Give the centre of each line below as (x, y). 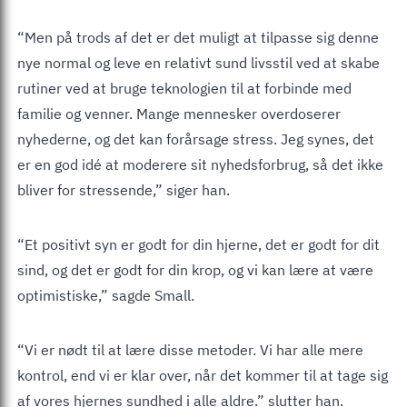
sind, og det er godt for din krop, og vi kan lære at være (195, 269)
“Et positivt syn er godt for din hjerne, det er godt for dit (199, 244)
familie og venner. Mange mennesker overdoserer (179, 113)
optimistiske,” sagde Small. (106, 295)
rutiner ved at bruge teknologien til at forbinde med (184, 88)
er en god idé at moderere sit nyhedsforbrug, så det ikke (200, 164)
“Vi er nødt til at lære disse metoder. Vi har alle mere (190, 349)
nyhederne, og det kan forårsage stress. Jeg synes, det (196, 139)
